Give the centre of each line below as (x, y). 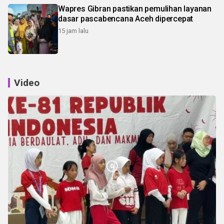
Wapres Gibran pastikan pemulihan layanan (135, 9)
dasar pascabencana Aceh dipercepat (126, 19)
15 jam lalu (73, 31)
